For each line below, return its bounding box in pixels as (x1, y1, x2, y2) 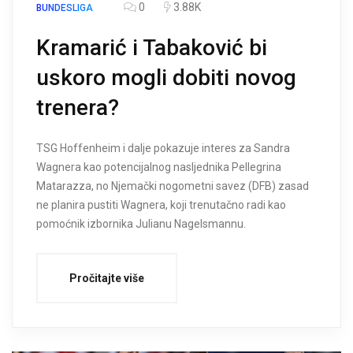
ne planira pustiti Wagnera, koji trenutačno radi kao (36, 199, 286, 212)
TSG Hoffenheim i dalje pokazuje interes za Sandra (36, 142, 290, 155)
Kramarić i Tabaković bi (36, 35, 267, 61)
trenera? (36, 95, 119, 121)
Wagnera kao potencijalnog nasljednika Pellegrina (36, 161, 281, 174)
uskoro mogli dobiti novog (36, 65, 296, 91)
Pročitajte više (69, 272, 144, 285)
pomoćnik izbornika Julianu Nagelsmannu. (36, 217, 246, 231)
